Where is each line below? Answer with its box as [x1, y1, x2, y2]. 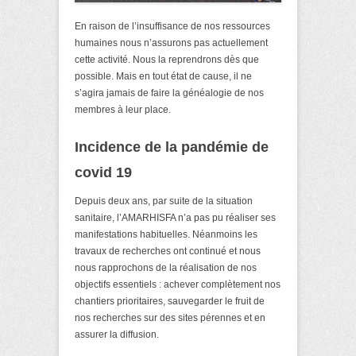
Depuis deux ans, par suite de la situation [75, 195, 253, 207]
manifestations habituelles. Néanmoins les [75, 229, 257, 241]
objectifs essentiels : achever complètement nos [75, 279, 281, 291]
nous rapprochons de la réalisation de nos [75, 262, 257, 274]
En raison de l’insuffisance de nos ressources [75, 21, 270, 33]
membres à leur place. [75, 104, 171, 116]
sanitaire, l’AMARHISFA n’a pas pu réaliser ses [75, 212, 276, 224]
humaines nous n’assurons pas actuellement [75, 37, 268, 49]
